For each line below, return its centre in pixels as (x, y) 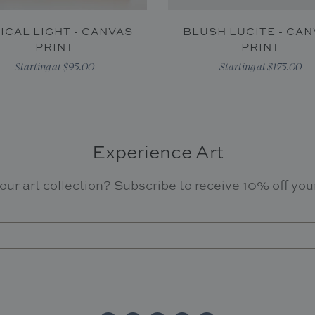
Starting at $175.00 (260, 66)
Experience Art (157, 152)
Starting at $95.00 (55, 66)
